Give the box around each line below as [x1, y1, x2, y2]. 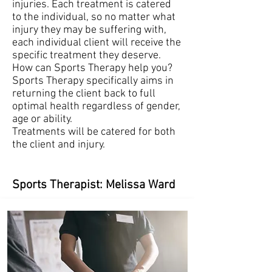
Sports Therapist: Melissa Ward [12, 178, 175, 192]
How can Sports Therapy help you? [12, 62, 172, 75]
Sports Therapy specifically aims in [12, 75, 174, 87]
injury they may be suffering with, [12, 24, 166, 36]
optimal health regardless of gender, [12, 100, 180, 113]
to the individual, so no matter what [12, 11, 175, 24]
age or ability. [12, 113, 72, 126]
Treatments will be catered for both [12, 126, 175, 138]
